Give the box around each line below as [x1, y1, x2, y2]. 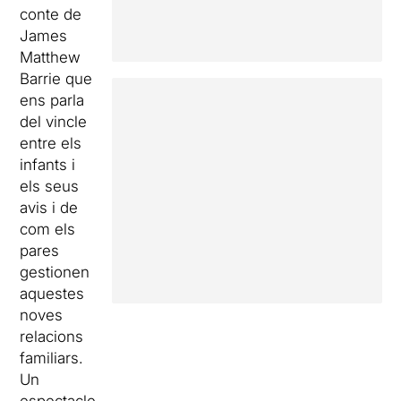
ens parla [20, 91, 85, 109]
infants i [20, 156, 76, 174]
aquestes [20, 285, 85, 303]
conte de [20, 5, 82, 23]
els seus [20, 177, 80, 195]
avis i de [20, 199, 79, 217]
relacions [20, 328, 84, 346]
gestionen [20, 263, 90, 281]
